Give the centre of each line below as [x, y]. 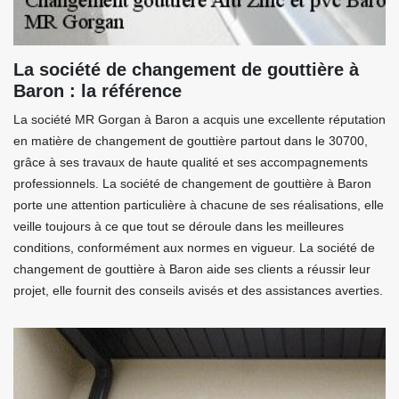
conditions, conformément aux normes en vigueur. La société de [194, 248]
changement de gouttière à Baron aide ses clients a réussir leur [192, 269]
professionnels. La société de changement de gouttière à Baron [192, 183]
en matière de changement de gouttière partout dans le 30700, [191, 141]
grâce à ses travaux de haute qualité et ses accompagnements [191, 162]
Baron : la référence [98, 91]
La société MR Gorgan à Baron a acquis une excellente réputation [199, 119]
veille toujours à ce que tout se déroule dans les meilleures [179, 226]
